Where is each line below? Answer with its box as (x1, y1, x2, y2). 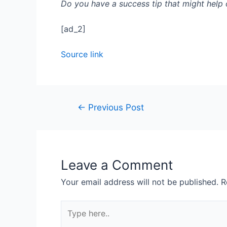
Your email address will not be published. (61, 177, 218, 187)
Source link (61, 49, 103, 60)
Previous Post (85, 102, 144, 113)
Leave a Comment (61, 157, 173, 173)
